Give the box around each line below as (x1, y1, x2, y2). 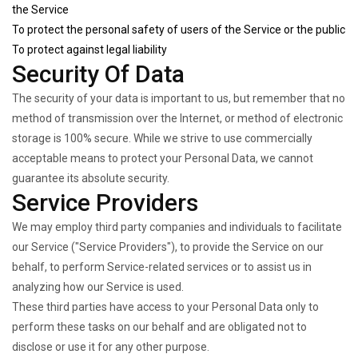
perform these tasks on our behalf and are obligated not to (12, 320, 307, 333)
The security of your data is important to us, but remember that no (12, 92, 345, 105)
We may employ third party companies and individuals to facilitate (12, 221, 342, 233)
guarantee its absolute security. (12, 172, 169, 185)
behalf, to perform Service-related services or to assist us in (12, 261, 312, 273)
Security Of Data (12, 60, 185, 88)
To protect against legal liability (12, 43, 167, 56)
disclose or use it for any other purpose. (12, 340, 209, 353)
